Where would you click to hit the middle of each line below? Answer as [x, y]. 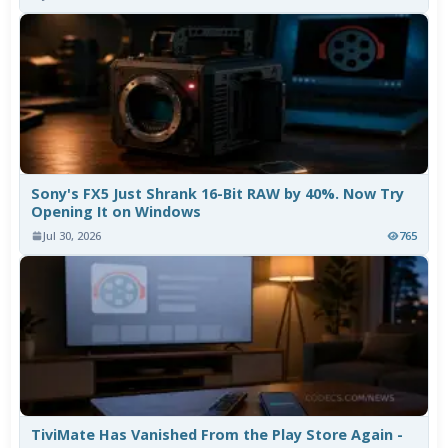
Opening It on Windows [116, 212]
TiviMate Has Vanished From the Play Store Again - [217, 435]
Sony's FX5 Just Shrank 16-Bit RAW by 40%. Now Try [218, 194]
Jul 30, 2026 [72, 236]
